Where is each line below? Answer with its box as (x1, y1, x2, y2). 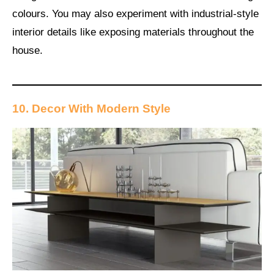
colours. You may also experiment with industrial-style (12, 8, 259, 20)
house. (12, 45, 43, 57)
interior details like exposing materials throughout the (12, 26, 254, 39)
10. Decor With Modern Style (12, 102, 171, 115)
